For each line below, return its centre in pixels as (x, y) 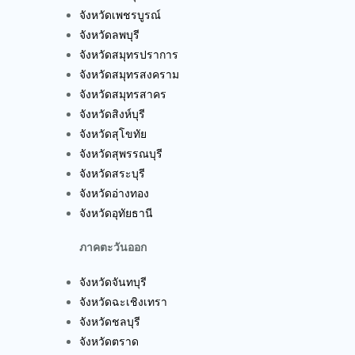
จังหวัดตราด (109, 341)
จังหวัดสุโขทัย (113, 134)
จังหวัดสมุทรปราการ (129, 54)
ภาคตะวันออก (113, 248)
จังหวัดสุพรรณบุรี (121, 153)
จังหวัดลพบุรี (109, 34)
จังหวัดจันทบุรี (113, 282)
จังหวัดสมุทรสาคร (123, 94)
